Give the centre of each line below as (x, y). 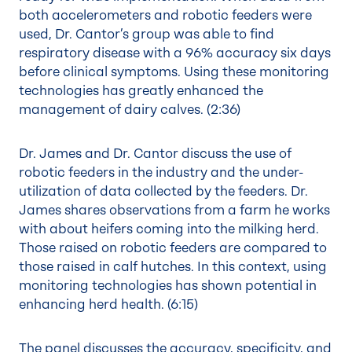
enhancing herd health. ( (95, 304)
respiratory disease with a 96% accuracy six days (175, 53)
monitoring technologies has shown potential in (168, 286)
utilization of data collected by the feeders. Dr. (163, 191)
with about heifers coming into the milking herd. (169, 229)
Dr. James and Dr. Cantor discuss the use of (155, 154)
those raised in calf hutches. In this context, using (173, 267)
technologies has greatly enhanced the (141, 91)
